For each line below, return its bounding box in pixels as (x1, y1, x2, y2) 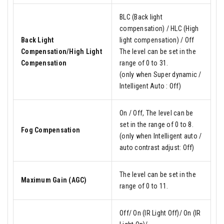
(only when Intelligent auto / (119, 131, 202, 140)
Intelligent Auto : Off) (119, 81, 181, 90)
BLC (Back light (119, 12, 162, 21)
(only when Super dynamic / (119, 70, 201, 78)
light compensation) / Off (119, 35, 194, 44)
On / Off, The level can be (119, 108, 193, 117)
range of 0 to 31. (119, 58, 168, 67)
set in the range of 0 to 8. (119, 120, 193, 128)
